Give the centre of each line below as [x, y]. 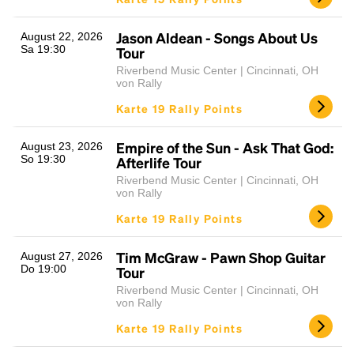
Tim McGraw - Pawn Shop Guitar [220, 257]
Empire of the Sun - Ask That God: [224, 147]
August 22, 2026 [62, 36]
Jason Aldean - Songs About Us [217, 38]
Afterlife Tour [158, 162]
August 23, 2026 [62, 146]
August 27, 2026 [62, 256]
